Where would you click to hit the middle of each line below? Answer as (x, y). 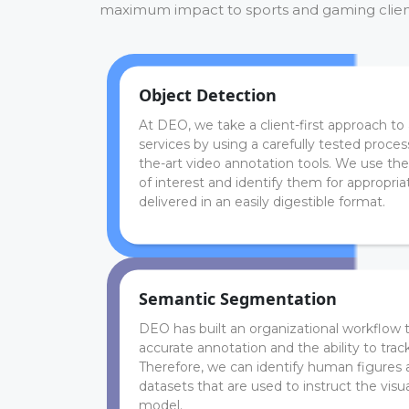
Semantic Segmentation (238, 298)
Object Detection (208, 94)
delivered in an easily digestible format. (262, 201)
